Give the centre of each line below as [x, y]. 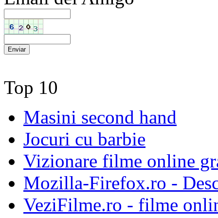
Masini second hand [100, 117]
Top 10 [31, 87]
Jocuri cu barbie [84, 139]
